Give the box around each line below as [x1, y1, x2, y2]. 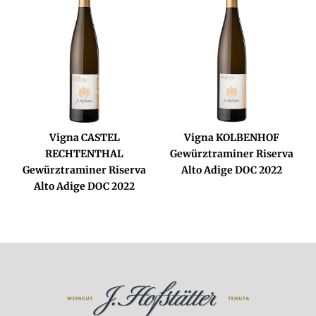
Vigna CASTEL [49, 130, 120, 144]
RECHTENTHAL [45, 147, 124, 160]
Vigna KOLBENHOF [183, 130, 279, 144]
